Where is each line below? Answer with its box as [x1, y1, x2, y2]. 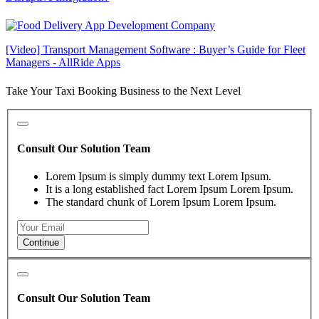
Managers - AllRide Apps [6, 56, 120, 68]
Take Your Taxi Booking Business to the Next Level [6, 84, 241, 97]
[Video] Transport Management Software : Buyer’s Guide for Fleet [6, 43, 305, 56]
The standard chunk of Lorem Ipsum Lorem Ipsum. [46, 195, 276, 208]
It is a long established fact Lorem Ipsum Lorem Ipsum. [46, 182, 293, 195]
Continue [23, 236, 59, 248]
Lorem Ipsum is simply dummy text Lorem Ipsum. [46, 169, 271, 182]
